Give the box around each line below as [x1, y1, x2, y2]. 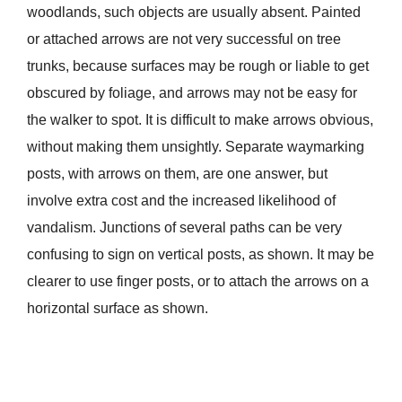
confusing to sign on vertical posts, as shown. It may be [26, 247, 374, 263]
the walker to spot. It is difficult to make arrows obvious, [26, 112, 373, 128]
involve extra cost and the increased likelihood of [26, 193, 336, 209]
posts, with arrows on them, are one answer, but [26, 166, 328, 182]
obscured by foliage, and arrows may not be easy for [26, 85, 357, 101]
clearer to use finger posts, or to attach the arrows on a [26, 274, 369, 290]
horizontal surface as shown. [26, 301, 208, 317]
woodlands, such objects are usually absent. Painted [26, 4, 361, 21]
